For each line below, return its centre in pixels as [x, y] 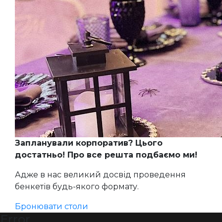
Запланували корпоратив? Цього [89, 143]
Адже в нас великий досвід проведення [100, 174]
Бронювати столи [52, 206]
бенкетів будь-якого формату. [77, 186]
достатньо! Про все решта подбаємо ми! [106, 155]
